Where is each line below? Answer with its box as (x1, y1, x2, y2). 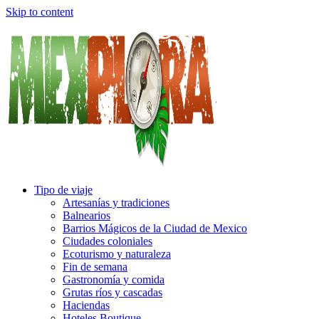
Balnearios (63, 209, 110, 221)
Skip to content (6, 6, 73, 18)
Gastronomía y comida (63, 273, 164, 286)
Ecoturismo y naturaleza (63, 248, 171, 260)
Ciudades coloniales (63, 235, 152, 247)
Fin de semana (63, 261, 127, 273)
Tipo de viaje (34, 184, 93, 196)
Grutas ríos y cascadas (63, 286, 162, 298)
